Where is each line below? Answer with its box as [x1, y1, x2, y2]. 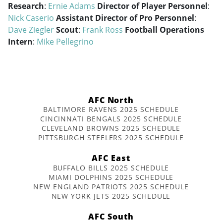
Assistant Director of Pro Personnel [56, 12, 194, 23]
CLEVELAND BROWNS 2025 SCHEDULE [41, 123, 181, 133]
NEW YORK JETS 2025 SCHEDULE [51, 191, 171, 201]
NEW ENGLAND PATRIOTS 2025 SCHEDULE [33, 181, 189, 191]
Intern [8, 36, 33, 47]
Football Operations [125, 24, 204, 35]
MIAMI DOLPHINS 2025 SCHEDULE [48, 172, 174, 182]
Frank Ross [82, 24, 123, 35]
